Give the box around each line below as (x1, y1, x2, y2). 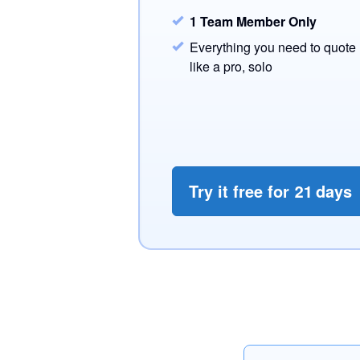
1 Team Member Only (190, 12, 317, 31)
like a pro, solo (190, 57, 272, 76)
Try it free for (189, 179, 294, 202)
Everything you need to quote (190, 38, 356, 56)
